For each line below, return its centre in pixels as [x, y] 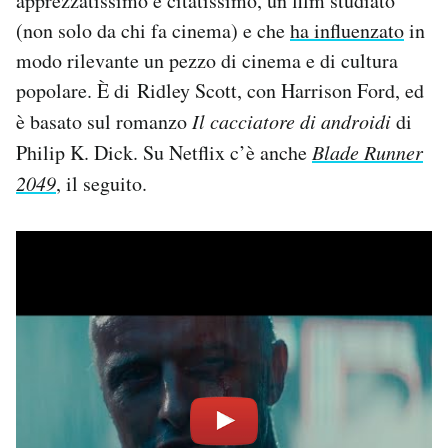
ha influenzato [347, 31]
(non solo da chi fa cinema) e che [153, 31]
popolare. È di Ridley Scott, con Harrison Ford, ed [220, 91]
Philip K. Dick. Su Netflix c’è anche [164, 153]
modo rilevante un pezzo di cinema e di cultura [207, 61]
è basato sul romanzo [104, 122]
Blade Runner [367, 152]
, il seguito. [101, 184]
